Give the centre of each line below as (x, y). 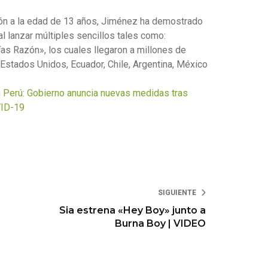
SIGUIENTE (177, 193)
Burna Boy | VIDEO (161, 224)
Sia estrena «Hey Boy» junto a (133, 211)
